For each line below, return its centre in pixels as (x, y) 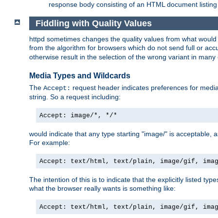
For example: (50, 143)
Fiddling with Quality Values (93, 23)
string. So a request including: (75, 97)
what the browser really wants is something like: (102, 189)
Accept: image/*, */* (78, 116)
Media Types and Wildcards (80, 75)
